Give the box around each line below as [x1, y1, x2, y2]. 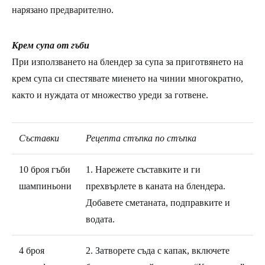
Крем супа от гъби [12, 40, 89, 50]
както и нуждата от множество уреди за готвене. [12, 89, 208, 100]
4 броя [19, 245, 44, 256]
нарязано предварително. [12, 4, 114, 15]
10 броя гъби [19, 164, 70, 174]
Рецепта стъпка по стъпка [86, 132, 196, 143]
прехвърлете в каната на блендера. [86, 180, 225, 191]
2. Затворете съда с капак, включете [86, 245, 230, 256]
